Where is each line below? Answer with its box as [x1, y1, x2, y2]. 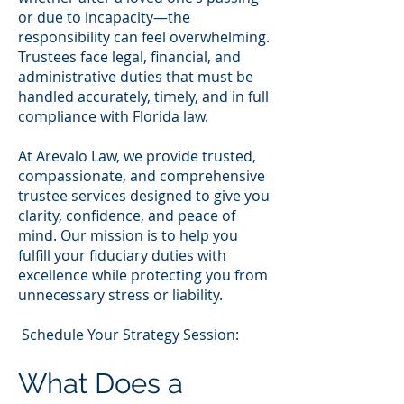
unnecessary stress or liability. [18, 285, 223, 305]
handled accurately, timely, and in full [18, 87, 269, 106]
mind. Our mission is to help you [18, 225, 238, 245]
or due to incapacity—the [18, 7, 190, 27]
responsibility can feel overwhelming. [18, 27, 270, 47]
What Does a [18, 367, 183, 399]
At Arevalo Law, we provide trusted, [18, 146, 256, 166]
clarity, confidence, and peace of [18, 206, 235, 225]
